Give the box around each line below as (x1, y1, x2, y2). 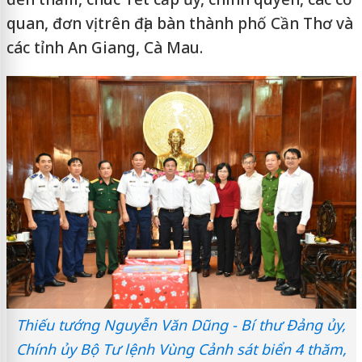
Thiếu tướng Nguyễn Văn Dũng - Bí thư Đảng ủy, (16, 315, 346, 335)
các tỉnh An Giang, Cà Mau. (6, 37, 203, 58)
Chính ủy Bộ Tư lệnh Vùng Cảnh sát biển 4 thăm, (15, 339, 347, 360)
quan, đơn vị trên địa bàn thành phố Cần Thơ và (6, 13, 353, 34)
